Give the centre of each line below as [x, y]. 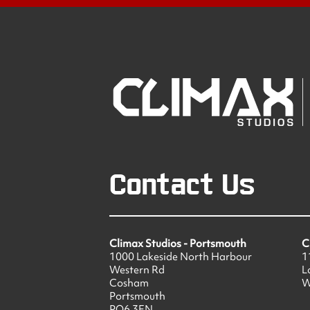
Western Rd [137, 270]
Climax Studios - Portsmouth [178, 243]
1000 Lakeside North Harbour [181, 256]
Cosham [129, 283]
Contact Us [182, 185]
